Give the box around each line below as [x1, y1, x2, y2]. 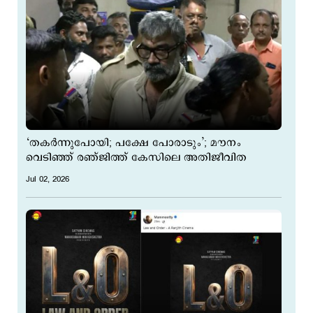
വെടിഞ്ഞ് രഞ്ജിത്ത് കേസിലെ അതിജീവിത [26, 150, 247, 165]
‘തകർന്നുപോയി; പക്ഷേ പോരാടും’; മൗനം [26, 135, 240, 150]
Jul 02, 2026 [26, 173, 69, 185]
